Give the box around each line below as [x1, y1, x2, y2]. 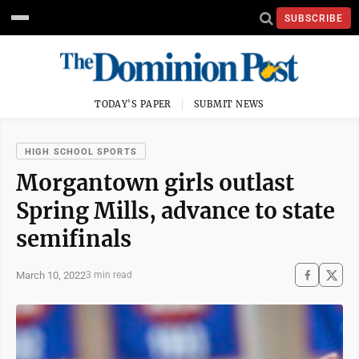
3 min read [86, 269, 132, 280]
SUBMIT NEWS [194, 99, 264, 110]
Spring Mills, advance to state [16, 197, 335, 224]
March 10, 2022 [16, 268, 86, 281]
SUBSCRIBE [284, 12, 343, 24]
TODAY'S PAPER [95, 99, 171, 110]
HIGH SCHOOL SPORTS [25, 147, 137, 157]
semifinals [16, 225, 131, 252]
